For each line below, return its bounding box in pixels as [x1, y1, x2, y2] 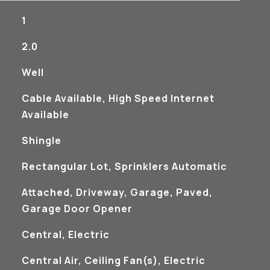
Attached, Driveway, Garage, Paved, [21, 186, 213, 199]
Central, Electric [21, 228, 110, 241]
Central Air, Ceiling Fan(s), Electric [21, 254, 206, 267]
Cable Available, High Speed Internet [21, 92, 215, 105]
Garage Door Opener [21, 202, 133, 215]
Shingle [21, 134, 61, 147]
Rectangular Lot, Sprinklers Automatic [21, 160, 227, 173]
